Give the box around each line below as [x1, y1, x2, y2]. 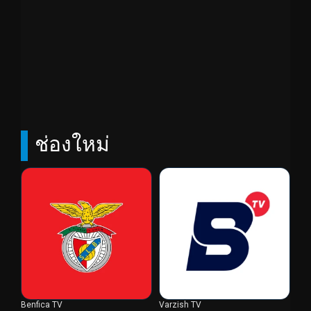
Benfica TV [21, 300, 62, 310]
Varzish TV [159, 300, 201, 310]
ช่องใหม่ [35, 126, 110, 158]
